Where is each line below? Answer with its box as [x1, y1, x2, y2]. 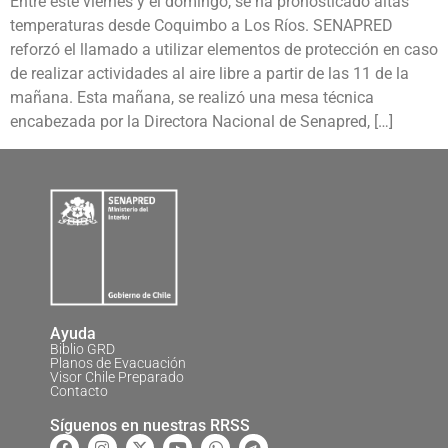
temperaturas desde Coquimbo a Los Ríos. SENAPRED [10, 16, 393, 36]
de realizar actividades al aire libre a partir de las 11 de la [10, 64, 409, 84]
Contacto [50, 382, 108, 399]
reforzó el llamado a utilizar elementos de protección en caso [10, 40, 438, 60]
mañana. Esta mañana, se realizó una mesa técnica [10, 88, 374, 108]
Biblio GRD [50, 340, 115, 357]
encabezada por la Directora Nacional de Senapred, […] [10, 112, 393, 132]
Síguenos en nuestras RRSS [50, 415, 250, 435]
